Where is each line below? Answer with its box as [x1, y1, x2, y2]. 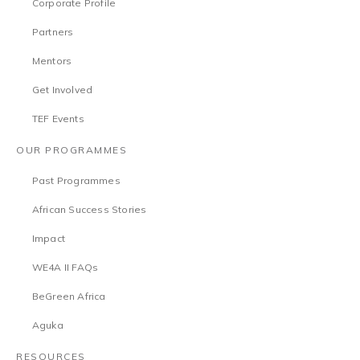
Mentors [31, 55, 72, 67]
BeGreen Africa [31, 290, 106, 302]
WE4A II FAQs [31, 261, 99, 273]
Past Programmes [31, 174, 121, 186]
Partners [31, 26, 74, 38]
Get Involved [31, 84, 93, 96]
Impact [31, 232, 65, 244]
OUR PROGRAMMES [16, 144, 127, 156]
